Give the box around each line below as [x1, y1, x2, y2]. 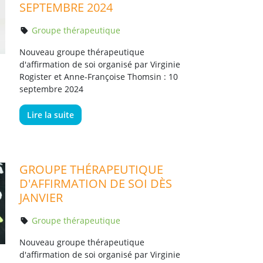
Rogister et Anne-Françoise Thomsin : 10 [19, 71, 178, 82]
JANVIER [19, 190, 63, 205]
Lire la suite [26, 109, 74, 120]
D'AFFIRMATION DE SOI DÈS [19, 176, 172, 191]
